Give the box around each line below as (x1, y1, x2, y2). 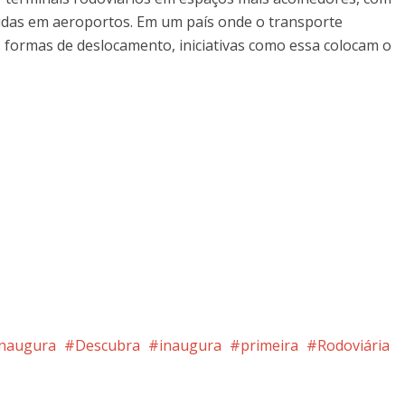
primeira (240, 334, 298, 355)
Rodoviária (317, 334, 390, 355)
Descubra (75, 334, 140, 355)
